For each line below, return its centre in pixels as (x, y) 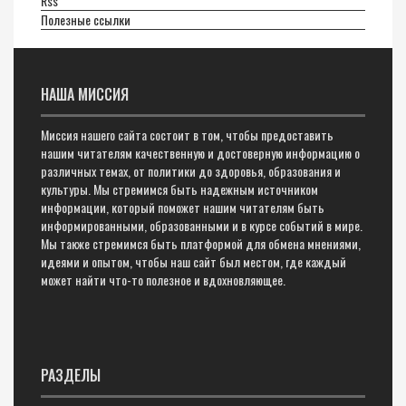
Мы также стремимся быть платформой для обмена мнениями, (201, 243)
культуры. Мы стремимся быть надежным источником (179, 189)
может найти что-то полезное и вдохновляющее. (163, 280)
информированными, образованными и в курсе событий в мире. (202, 225)
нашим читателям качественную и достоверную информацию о (200, 153)
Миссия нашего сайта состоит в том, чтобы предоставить (187, 135)
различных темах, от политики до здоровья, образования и (191, 171)
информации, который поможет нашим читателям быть (183, 207)
